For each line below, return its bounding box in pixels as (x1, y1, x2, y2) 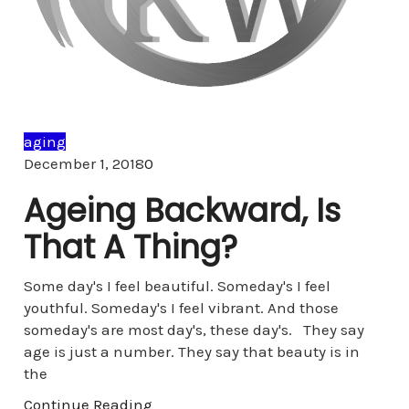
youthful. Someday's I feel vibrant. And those (23, 299, 339, 317)
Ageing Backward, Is (23, 188, 341, 233)
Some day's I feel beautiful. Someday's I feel (23, 277, 330, 295)
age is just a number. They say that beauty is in (23, 342, 360, 361)
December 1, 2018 (23, 154, 144, 173)
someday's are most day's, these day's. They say (23, 320, 364, 339)
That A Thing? (23, 225, 237, 269)
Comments (152, 153, 230, 172)
